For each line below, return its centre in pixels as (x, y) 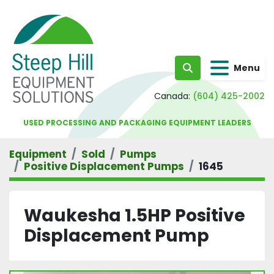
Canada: (172, 96)
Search (204, 74)
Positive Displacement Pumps (104, 166)
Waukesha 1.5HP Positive (135, 216)
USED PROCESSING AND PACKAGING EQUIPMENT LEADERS (137, 123)
